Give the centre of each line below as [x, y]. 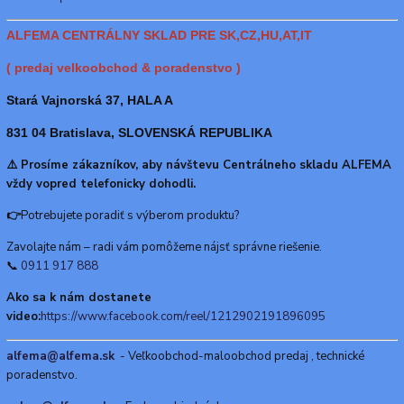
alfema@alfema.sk [60, 356]
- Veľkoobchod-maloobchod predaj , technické [239, 356]
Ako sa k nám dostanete [79, 298]
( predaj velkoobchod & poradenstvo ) [124, 68]
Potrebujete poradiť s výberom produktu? [130, 216]
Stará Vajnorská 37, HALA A [90, 101]
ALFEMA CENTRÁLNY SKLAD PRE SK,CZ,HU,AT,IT [159, 36]
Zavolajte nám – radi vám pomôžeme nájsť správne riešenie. [164, 248]
